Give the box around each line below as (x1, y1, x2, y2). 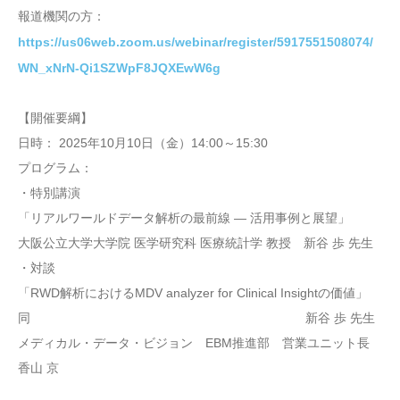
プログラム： (18, 161, 93, 176)
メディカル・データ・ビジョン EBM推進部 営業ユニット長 (18, 336, 382, 351)
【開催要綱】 (18, 111, 93, 126)
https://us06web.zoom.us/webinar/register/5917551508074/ (18, 35, 373, 50)
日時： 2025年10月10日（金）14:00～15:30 (18, 136, 268, 151)
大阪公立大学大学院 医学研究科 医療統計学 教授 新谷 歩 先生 (18, 236, 373, 251)
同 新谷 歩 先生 (18, 311, 375, 326)
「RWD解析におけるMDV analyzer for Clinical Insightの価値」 (18, 286, 368, 301)
